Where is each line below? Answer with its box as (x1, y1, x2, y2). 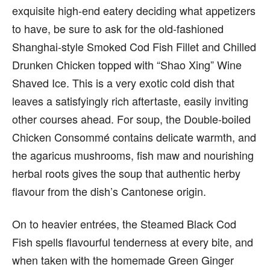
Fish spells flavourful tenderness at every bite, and (12, 234, 253, 250)
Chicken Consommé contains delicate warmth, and (12, 129, 256, 145)
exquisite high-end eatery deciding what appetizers (12, 2, 256, 18)
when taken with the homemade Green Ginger (12, 252, 234, 268)
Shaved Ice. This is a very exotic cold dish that (12, 75, 234, 90)
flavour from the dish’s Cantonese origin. (12, 183, 206, 199)
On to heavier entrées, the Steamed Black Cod (12, 216, 236, 231)
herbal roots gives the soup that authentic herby (12, 165, 240, 181)
